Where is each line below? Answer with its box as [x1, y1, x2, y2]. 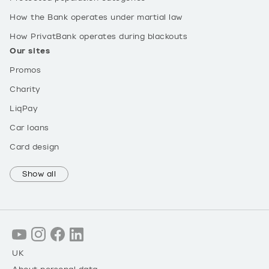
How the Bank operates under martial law [10, 13, 183, 22]
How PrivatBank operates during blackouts [10, 32, 187, 41]
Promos [10, 65, 41, 75]
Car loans [10, 123, 49, 133]
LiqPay [10, 104, 38, 113]
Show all [22, 169, 56, 179]
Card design [10, 142, 59, 152]
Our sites [10, 46, 50, 56]
